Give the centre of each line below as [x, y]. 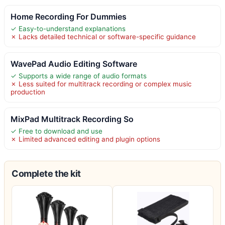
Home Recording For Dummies [69, 16]
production [28, 92]
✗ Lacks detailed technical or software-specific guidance [103, 36]
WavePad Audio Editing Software [74, 64]
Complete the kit [46, 173]
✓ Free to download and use [57, 131]
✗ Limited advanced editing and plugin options [85, 139]
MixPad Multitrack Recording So [72, 119]
